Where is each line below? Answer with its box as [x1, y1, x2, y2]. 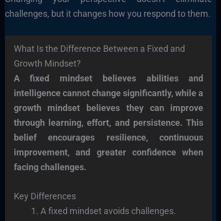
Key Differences [13, 190, 76, 201]
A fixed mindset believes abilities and [13, 73, 204, 83]
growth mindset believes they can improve [13, 102, 204, 113]
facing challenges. [13, 161, 86, 172]
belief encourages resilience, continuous [13, 132, 204, 143]
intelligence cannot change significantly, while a [13, 87, 204, 98]
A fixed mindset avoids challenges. [40, 205, 176, 216]
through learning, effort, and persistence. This [13, 117, 204, 128]
